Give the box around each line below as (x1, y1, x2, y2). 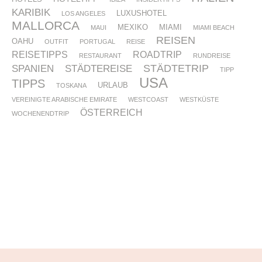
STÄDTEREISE (65, 63, 132, 74)
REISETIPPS (12, 49, 68, 60)
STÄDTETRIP (143, 62, 209, 74)
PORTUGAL (80, 37, 115, 45)
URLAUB (98, 81, 128, 89)
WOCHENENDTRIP (12, 109, 69, 117)
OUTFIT (44, 37, 68, 45)
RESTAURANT (79, 51, 122, 59)
